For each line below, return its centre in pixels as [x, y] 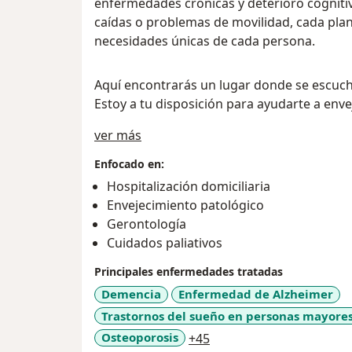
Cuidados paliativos [165, 243]
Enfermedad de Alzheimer [256, 294]
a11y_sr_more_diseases [279, 337]
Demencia [131, 294]
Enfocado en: [129, 164]
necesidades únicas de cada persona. [205, 41]
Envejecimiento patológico [185, 205]
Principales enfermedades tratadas [189, 272]
